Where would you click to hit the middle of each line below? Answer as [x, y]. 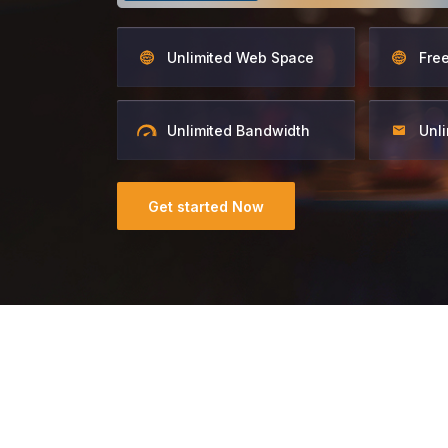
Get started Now [206, 206]
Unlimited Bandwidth [239, 130]
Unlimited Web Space [241, 57]
